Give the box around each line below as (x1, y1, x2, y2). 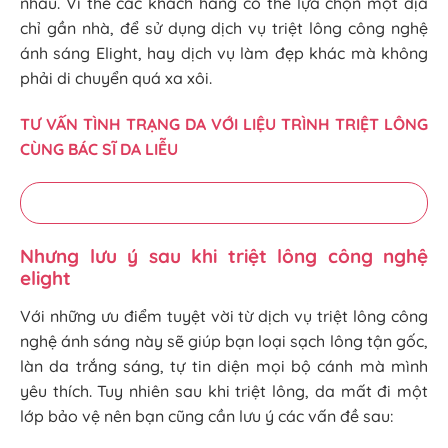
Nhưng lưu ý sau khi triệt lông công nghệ (20, 244, 428, 269)
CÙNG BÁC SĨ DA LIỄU (20, 138, 178, 159)
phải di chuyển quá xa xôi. (20, 67, 212, 88)
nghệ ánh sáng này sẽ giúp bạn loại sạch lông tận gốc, (20, 331, 428, 352)
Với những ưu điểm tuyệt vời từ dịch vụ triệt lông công (20, 306, 428, 327)
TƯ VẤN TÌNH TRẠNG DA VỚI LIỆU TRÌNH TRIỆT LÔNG (20, 113, 428, 134)
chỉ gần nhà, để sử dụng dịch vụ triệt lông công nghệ (20, 17, 428, 38)
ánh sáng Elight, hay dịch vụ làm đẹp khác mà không (20, 42, 428, 63)
